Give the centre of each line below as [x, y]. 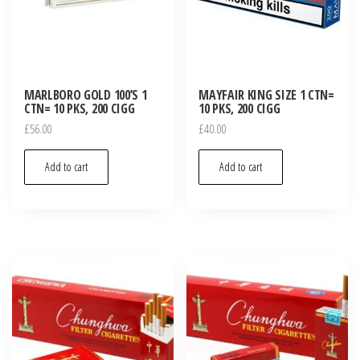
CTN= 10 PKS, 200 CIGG [80, 109]
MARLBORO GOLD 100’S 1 [86, 95]
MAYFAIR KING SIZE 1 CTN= [266, 95]
